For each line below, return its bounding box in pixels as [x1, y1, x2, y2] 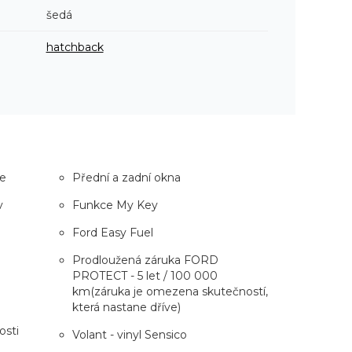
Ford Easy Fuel [71, 225, 153, 240]
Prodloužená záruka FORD [71, 252, 218, 267]
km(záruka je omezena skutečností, [71, 284, 268, 299]
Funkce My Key [71, 197, 158, 212]
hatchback [46, 39, 104, 54]
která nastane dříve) [71, 299, 181, 314]
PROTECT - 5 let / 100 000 [71, 268, 218, 283]
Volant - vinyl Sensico [71, 327, 187, 342]
